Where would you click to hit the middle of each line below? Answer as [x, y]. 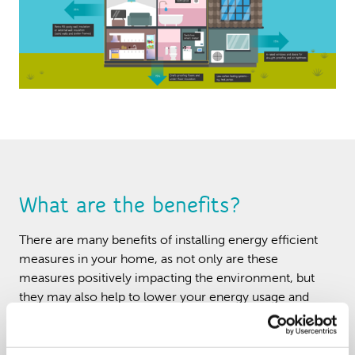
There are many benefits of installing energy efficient [168, 240]
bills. [32, 317]
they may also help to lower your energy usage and [164, 298]
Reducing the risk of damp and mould [138, 346]
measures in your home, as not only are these [149, 260]
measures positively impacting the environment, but [167, 279]
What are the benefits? [130, 204]
